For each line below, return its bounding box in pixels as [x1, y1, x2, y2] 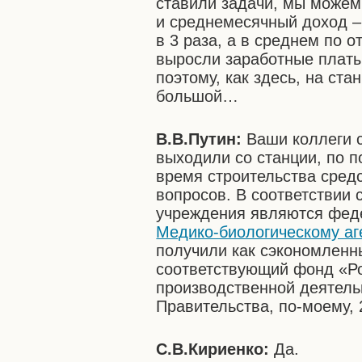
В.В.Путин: [156, 130, 242, 148]
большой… [156, 87, 239, 105]
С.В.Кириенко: [156, 340, 275, 358]
